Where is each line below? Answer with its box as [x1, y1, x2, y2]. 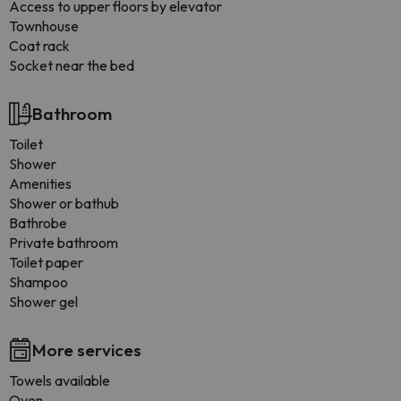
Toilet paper [9, 253, 83, 271]
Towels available [9, 371, 110, 389]
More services [32, 339, 141, 361]
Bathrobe [9, 214, 67, 232]
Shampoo [9, 273, 68, 291]
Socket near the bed [9, 56, 134, 74]
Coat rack [9, 37, 70, 55]
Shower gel [9, 293, 78, 311]
